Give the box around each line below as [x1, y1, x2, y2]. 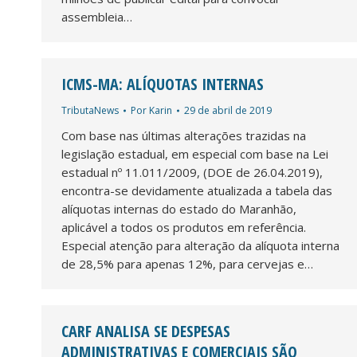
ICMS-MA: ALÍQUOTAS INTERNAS [61, 73, 264, 95]
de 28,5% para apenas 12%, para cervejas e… [61, 255, 313, 272]
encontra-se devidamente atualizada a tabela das [61, 182, 332, 198]
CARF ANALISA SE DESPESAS [61, 320, 230, 342]
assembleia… [61, 8, 132, 25]
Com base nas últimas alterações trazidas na [61, 127, 306, 143]
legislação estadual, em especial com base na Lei [61, 145, 328, 162]
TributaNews [61, 103, 119, 117]
